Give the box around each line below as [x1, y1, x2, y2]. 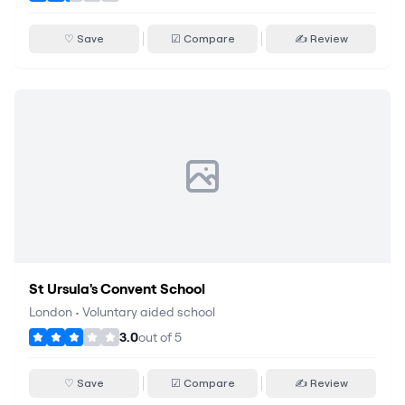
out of [138, 329, 174, 345]
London [29, 304, 72, 320]
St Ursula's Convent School [29, 279, 205, 297]
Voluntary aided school [82, 304, 215, 320]
